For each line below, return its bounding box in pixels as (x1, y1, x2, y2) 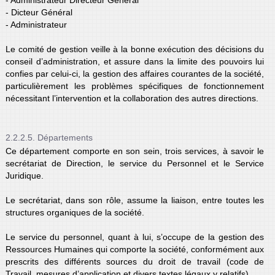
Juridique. (5, 170, 44, 180)
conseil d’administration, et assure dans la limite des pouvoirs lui (5, 56, 265, 66)
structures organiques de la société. (5, 207, 144, 217)
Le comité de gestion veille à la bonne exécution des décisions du (5, 44, 265, 54)
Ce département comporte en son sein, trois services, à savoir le (5, 145, 265, 156)
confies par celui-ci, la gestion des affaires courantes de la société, (5, 68, 265, 79)
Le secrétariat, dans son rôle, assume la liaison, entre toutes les (5, 195, 265, 205)
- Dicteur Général (5, 7, 72, 17)
